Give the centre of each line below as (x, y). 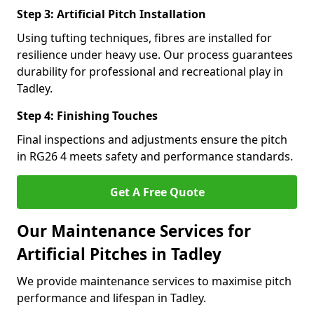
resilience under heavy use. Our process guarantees (155, 55)
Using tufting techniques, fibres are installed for (144, 38)
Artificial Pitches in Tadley (119, 254)
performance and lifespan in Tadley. (111, 298)
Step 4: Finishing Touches (87, 116)
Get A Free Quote (157, 192)
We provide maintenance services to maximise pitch (154, 281)
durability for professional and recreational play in (150, 71)
